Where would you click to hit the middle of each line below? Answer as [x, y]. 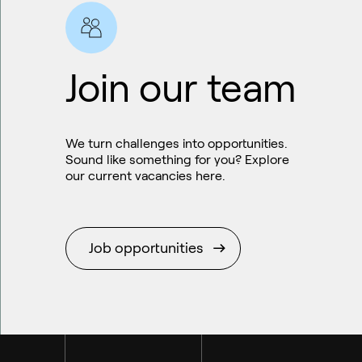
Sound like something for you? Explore [178, 159]
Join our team [181, 88]
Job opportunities [146, 248]
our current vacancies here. [146, 175]
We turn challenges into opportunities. [177, 143]
